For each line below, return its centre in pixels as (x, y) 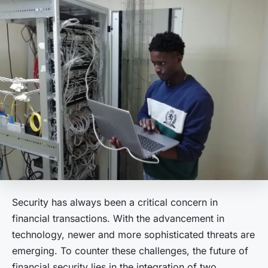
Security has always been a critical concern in (115, 202)
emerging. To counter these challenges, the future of (130, 250)
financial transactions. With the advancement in (118, 218)
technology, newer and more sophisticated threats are (133, 234)
